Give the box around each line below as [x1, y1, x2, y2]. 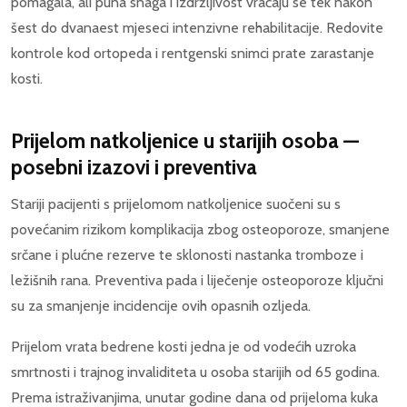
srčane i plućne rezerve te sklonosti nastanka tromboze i [11, 245, 363, 263]
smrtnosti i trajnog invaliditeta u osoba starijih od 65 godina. [11, 363, 380, 382]
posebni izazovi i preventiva [11, 154, 257, 180]
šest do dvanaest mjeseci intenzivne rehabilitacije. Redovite [11, 18, 383, 36]
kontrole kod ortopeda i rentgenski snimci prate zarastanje [11, 44, 374, 62]
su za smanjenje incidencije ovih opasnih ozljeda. [11, 296, 311, 314]
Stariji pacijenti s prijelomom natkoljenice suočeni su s [11, 194, 341, 213]
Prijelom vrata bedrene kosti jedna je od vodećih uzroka [11, 338, 356, 356]
